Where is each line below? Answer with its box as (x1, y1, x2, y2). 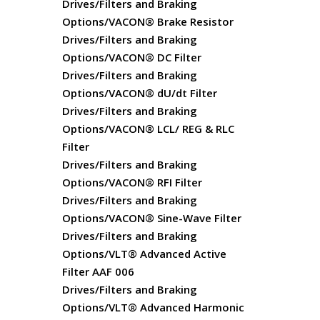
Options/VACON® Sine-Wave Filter (62, 211, 241, 225)
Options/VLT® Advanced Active (62, 246, 226, 261)
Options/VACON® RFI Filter (62, 175, 202, 189)
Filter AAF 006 (62, 264, 134, 279)
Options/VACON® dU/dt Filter (62, 86, 217, 100)
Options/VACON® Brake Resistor (62, 14, 234, 29)
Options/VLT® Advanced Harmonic (62, 300, 244, 314)
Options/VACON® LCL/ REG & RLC (62, 121, 234, 136)
